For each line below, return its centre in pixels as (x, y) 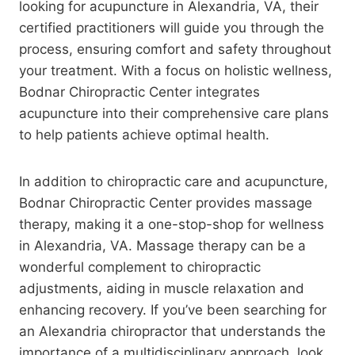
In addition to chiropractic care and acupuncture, (174, 181)
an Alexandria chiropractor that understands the (172, 331)
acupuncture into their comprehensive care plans (174, 113)
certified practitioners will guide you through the (172, 27)
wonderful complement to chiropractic (140, 267)
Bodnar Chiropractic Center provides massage (166, 202)
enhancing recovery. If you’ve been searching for (173, 309)
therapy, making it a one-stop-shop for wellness (172, 224)
